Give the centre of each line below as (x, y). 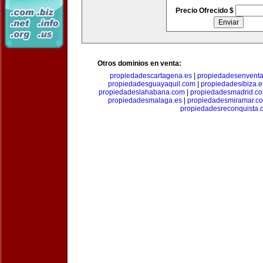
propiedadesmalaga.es (145, 100)
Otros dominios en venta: (139, 63)
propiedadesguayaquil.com (152, 84)
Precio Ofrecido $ (205, 11)
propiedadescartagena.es (151, 76)
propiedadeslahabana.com (141, 92)
